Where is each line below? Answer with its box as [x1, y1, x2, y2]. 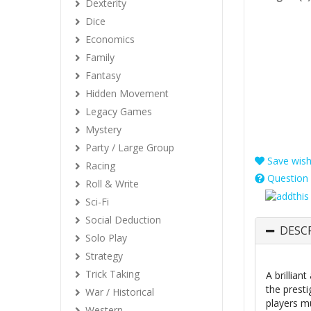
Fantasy [85, 69, 121, 82]
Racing [85, 159, 115, 172]
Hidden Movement [85, 87, 169, 100]
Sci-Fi [85, 195, 109, 208]
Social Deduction [85, 213, 161, 226]
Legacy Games [85, 105, 152, 118]
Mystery [85, 123, 121, 136]
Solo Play [85, 231, 127, 244]
